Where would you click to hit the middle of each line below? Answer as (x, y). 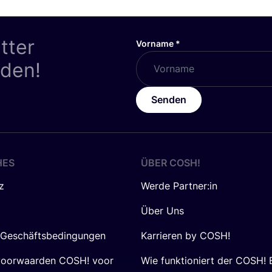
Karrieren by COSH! (185, 235)
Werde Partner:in (179, 185)
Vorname (155, 43)
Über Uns (162, 210)
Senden (168, 99)
